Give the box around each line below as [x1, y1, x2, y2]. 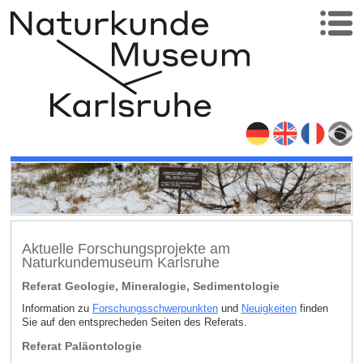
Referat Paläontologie [21, 340, 142, 353]
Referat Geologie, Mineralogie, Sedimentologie [21, 280, 280, 293]
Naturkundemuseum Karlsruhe [21, 254, 220, 271]
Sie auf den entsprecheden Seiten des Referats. [21, 316, 247, 329]
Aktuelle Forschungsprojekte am [21, 240, 230, 257]
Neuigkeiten [241, 302, 297, 315]
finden [296, 302, 328, 315]
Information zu [21, 302, 92, 315]
